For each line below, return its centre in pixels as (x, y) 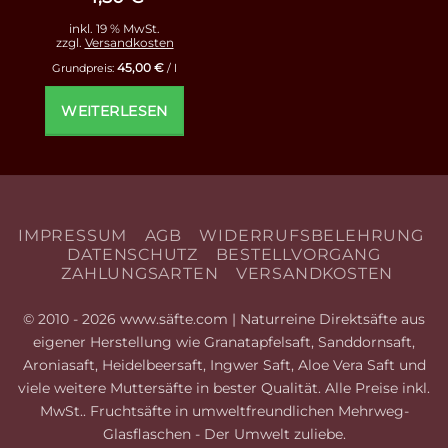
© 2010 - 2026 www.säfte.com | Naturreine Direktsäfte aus (224, 318)
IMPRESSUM (72, 235)
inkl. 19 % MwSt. (114, 29)
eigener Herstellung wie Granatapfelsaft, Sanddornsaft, (224, 341)
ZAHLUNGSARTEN (140, 273)
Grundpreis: (84, 67)
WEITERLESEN (114, 111)
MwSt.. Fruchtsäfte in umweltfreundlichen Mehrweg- (224, 410)
